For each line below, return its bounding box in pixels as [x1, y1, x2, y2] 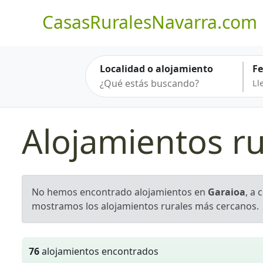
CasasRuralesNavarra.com [42, 10, 257, 34]
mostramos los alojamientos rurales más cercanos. [32, 200, 259, 213]
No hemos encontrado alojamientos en [32, 186, 208, 198]
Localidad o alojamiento [100, 62, 213, 75]
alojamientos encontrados [39, 245, 159, 258]
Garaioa [208, 186, 245, 198]
